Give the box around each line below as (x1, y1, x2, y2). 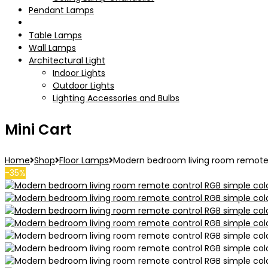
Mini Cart (5, 120, 72, 139)
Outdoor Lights (53, 80, 114, 92)
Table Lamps (29, 29, 82, 41)
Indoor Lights (53, 67, 105, 79)
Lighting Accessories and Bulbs (53, 92, 179, 104)
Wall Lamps (29, 42, 76, 54)
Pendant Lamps (29, 4, 94, 16)
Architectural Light (29, 54, 105, 66)
